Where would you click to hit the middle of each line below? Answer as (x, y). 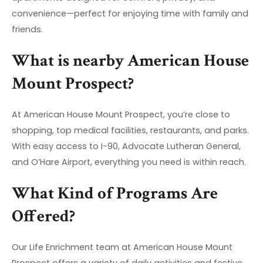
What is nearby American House (130, 60)
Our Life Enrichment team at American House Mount (122, 247)
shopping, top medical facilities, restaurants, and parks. (130, 130)
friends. (27, 29)
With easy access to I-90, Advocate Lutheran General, (126, 146)
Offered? (45, 216)
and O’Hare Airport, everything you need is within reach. (129, 162)
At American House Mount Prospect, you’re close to (121, 114)
